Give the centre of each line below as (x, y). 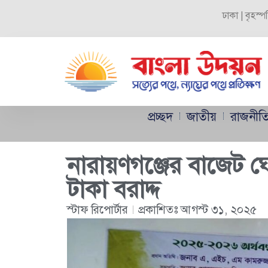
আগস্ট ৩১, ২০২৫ (219, 209)
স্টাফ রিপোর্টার (98, 209)
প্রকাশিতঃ (159, 209)
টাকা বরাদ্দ (114, 189)
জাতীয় (202, 116)
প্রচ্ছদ (160, 116)
